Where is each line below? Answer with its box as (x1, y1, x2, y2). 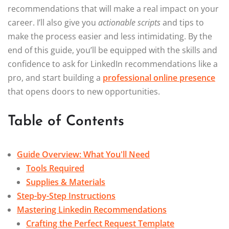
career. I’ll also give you (8, 17, 98, 29)
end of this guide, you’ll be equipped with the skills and (8, 44, 217, 56)
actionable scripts (98, 17, 161, 29)
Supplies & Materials (26, 176, 105, 188)
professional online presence (103, 72, 215, 84)
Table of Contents (8, 114, 124, 129)
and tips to (161, 17, 204, 29)
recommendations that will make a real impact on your (8, 3, 219, 15)
